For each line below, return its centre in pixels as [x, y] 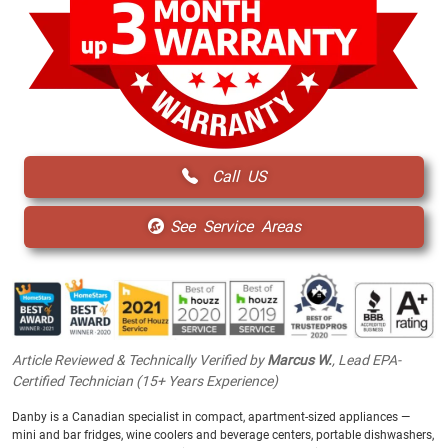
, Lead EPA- [366, 359]
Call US [235, 176]
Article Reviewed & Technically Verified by [139, 359]
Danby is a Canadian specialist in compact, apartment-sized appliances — [211, 416]
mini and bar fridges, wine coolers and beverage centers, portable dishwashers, [223, 434]
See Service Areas [235, 226]
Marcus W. [299, 359]
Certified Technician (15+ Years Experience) [145, 380]
